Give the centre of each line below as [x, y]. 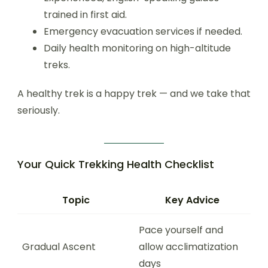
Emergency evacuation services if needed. [143, 31]
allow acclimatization [188, 247]
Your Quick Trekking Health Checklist [116, 164]
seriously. [39, 110]
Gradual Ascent [59, 247]
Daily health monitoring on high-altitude [137, 48]
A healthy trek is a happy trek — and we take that [134, 94]
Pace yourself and [181, 230]
